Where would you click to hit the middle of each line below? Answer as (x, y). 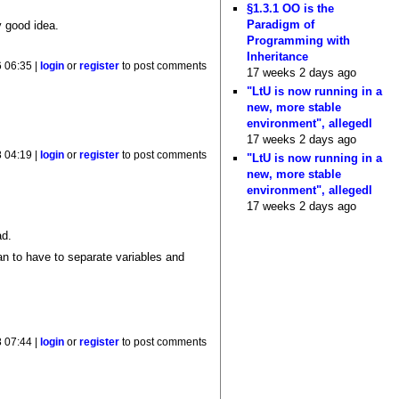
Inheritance (278, 56)
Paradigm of (281, 24)
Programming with (299, 40)
